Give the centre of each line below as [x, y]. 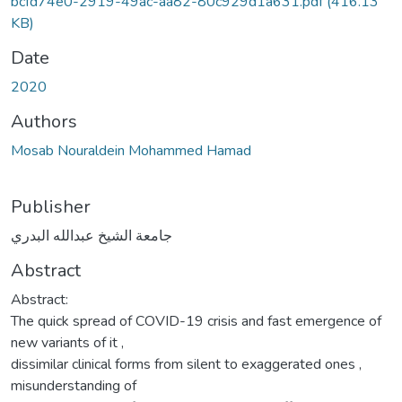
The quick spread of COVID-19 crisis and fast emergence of [196, 321]
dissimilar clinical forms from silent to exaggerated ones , [186, 364]
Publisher [51, 206]
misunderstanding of [74, 385]
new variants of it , [67, 342]
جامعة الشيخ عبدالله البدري [92, 236]
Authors [44, 121]
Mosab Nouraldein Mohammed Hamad [131, 150]
